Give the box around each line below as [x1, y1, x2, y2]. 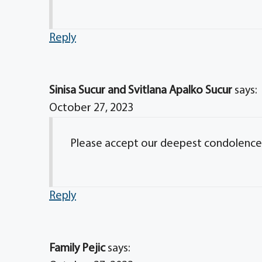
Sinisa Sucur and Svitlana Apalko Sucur [49, 85, 232, 96]
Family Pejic [49, 243, 105, 254]
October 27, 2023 [49, 102, 133, 114]
